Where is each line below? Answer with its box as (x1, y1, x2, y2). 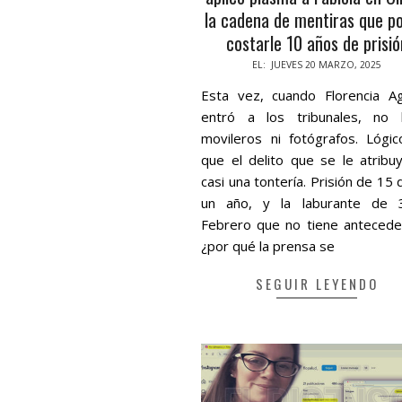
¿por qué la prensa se (201, 236, 336, 255)
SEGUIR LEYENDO (255, 273, 379, 293)
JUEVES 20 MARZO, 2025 (271, 57, 382, 71)
